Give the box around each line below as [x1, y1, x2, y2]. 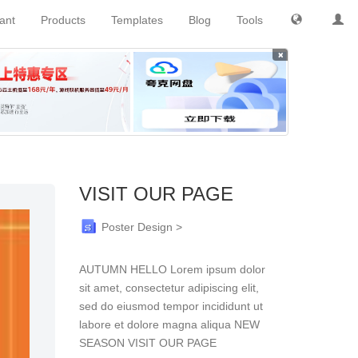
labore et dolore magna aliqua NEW [78, 318, 260, 331]
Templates [111, 14, 163, 26]
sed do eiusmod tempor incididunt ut [78, 300, 263, 312]
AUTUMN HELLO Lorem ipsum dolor [78, 263, 265, 276]
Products [41, 14, 86, 26]
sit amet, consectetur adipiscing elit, [78, 281, 259, 294]
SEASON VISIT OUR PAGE [78, 336, 217, 349]
